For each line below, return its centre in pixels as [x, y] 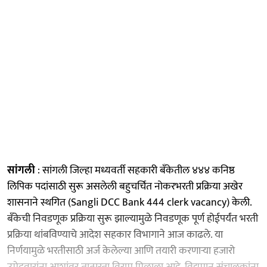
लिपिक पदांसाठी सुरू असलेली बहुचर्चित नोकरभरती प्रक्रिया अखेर [125, 186]
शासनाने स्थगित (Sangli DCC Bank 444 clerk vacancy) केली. [129, 202]
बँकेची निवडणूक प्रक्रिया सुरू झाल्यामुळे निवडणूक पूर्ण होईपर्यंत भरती [133, 218]
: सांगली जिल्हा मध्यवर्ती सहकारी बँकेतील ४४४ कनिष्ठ [135, 170]
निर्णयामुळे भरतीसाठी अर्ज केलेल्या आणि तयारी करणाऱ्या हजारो [121, 251]
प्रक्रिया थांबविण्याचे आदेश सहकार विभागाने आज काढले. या [115, 235]
